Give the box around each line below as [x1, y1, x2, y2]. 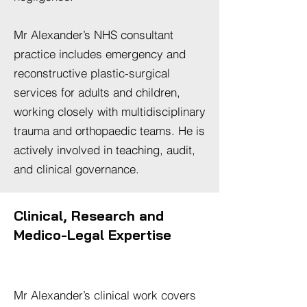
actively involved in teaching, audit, [14, 143, 195, 157]
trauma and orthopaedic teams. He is [14, 123, 205, 138]
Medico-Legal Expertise [14, 226, 171, 243]
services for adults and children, [14, 85, 180, 99]
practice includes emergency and [14, 47, 186, 61]
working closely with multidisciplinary [14, 104, 206, 119]
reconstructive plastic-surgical [14, 66, 170, 80]
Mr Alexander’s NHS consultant [14, 27, 173, 42]
